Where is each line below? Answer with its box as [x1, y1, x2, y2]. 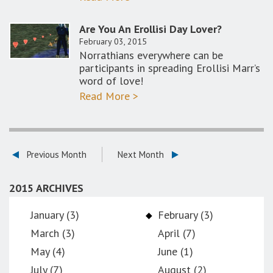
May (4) [30, 244, 65, 258]
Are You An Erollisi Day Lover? [79, 22, 222, 36]
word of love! [79, 74, 143, 88]
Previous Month [27, 149, 87, 161]
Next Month [118, 149, 164, 161]
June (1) [157, 244, 193, 258]
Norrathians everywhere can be [79, 48, 223, 62]
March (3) [30, 226, 75, 240]
